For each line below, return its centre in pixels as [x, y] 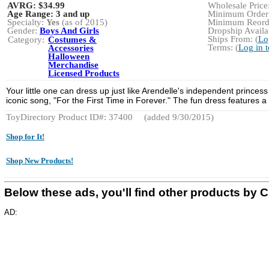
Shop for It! [25, 137]
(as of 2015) [83, 22]
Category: [26, 40]
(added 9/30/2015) [178, 117]
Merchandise [73, 65]
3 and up [73, 14]
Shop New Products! [40, 161]
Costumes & [72, 40]
